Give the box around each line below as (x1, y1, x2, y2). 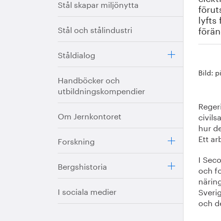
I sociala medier (58, 184, 116, 197)
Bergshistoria (58, 159, 107, 172)
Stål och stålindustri (58, 23, 132, 35)
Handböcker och (58, 73, 120, 85)
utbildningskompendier (58, 84, 145, 96)
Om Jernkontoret (58, 109, 121, 121)
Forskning (58, 134, 95, 147)
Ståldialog (58, 48, 95, 60)
